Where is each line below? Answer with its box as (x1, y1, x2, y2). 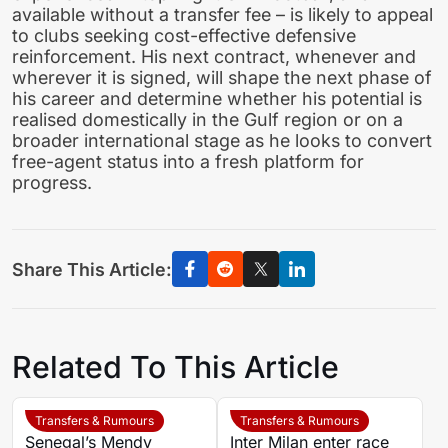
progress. (12, 172, 92, 194)
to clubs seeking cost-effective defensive (12, 25, 356, 47)
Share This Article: (12, 258, 172, 280)
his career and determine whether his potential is (12, 88, 422, 110)
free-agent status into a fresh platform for (12, 151, 364, 173)
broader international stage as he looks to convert (12, 130, 432, 152)
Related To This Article (12, 349, 339, 386)
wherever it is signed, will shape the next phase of (12, 67, 432, 89)
